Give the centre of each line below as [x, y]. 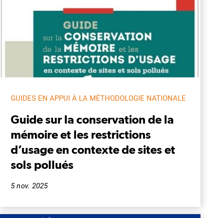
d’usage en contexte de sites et [93, 149]
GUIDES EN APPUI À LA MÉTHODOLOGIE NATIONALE [98, 98]
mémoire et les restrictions [81, 134]
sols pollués [42, 164]
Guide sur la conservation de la [92, 119]
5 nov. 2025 [29, 186]
